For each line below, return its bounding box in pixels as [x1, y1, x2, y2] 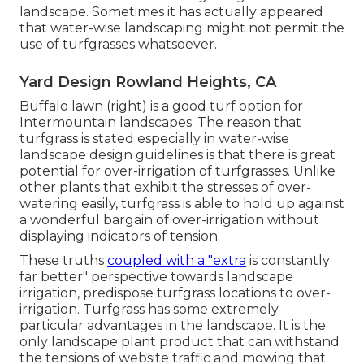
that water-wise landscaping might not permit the [19, 20, 344, 37]
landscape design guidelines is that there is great [19, 147, 336, 163]
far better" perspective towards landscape [19, 269, 293, 285]
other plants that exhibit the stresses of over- [19, 180, 311, 196]
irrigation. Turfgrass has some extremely [19, 301, 279, 318]
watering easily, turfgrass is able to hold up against [19, 196, 344, 212]
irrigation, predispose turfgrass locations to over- [19, 285, 331, 301]
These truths [19, 253, 107, 269]
